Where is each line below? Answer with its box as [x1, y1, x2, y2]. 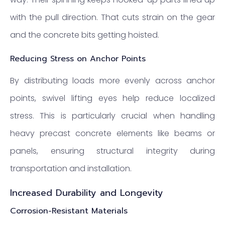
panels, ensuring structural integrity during [10, 145, 215, 157]
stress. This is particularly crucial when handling [10, 110, 215, 122]
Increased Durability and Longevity [10, 185, 163, 200]
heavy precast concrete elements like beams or [10, 128, 215, 140]
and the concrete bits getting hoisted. [10, 29, 159, 41]
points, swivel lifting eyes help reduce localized [10, 92, 215, 104]
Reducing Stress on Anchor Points [10, 53, 146, 65]
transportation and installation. [10, 163, 132, 175]
